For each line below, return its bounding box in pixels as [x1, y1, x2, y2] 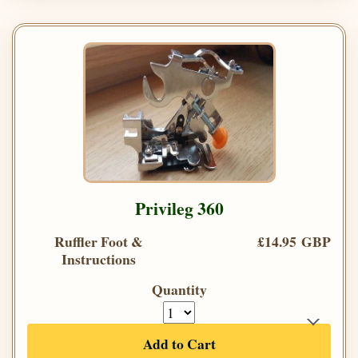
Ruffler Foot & [54, 230, 143, 252]
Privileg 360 [134, 195, 224, 221]
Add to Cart [142, 332, 216, 354]
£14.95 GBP [257, 230, 331, 252]
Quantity [151, 278, 207, 300]
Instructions [61, 248, 136, 269]
